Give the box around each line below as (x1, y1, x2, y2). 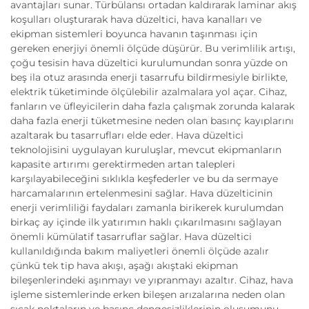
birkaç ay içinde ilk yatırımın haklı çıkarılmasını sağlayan (10, 216, 281, 228)
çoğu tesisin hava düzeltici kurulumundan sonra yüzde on (10, 57, 288, 69)
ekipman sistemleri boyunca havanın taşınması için (10, 28, 257, 40)
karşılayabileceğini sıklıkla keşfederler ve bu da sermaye (10, 172, 278, 185)
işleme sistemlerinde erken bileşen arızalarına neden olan (10, 288, 285, 301)
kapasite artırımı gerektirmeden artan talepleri (10, 158, 235, 170)
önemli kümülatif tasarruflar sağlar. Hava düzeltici (10, 230, 252, 243)
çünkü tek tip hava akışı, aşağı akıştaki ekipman (10, 259, 238, 272)
